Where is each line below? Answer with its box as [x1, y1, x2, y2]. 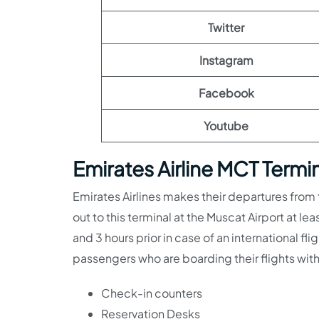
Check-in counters [101, 285, 202, 300]
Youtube [204, 117, 249, 133]
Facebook [198, 85, 254, 100]
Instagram [199, 52, 253, 68]
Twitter [208, 19, 244, 35]
